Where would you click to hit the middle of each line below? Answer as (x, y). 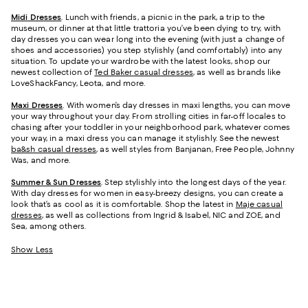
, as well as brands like (237, 72)
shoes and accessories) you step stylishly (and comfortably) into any (147, 50)
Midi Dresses (36, 17)
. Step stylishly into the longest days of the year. (194, 182)
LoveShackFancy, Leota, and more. (78, 83)
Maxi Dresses (37, 105)
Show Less (32, 249)
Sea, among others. (48, 226)
